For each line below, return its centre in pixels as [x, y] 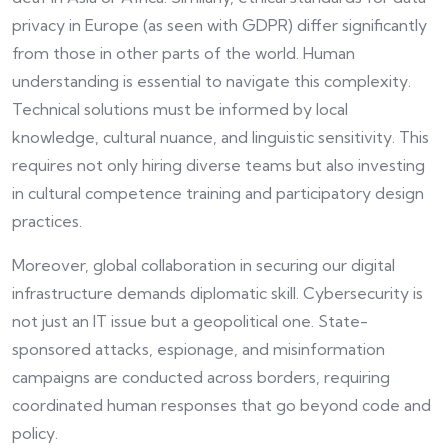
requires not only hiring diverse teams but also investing [218, 165]
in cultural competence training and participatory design [218, 193]
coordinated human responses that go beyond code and [221, 405]
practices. [47, 221]
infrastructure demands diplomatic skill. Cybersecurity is [217, 293]
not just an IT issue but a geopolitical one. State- [190, 321]
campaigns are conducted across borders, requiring [201, 377]
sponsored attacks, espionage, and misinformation [198, 349]
